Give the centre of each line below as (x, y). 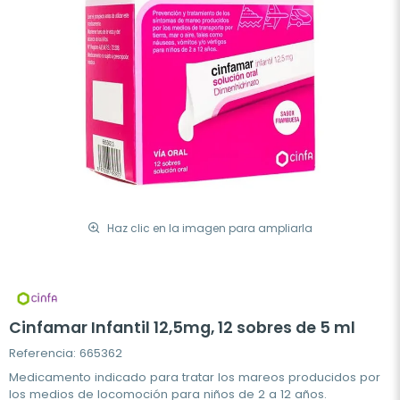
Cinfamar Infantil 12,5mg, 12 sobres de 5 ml (182, 327)
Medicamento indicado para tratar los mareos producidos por (195, 377)
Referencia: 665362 (66, 353)
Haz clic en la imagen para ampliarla (210, 228)
